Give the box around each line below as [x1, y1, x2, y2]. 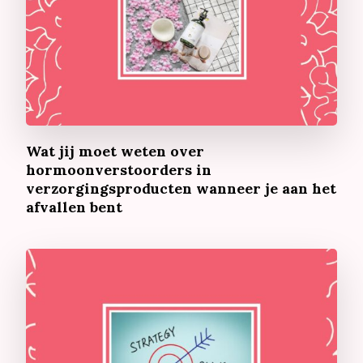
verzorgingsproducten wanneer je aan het [26, 179, 337, 199]
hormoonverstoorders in [26, 160, 212, 180]
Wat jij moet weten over [26, 142, 205, 161]
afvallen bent [26, 198, 123, 217]
